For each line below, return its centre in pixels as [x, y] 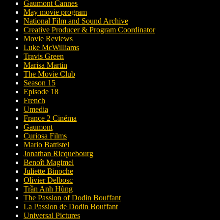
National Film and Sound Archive [76, 21]
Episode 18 [41, 92]
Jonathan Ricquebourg [58, 153]
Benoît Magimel [49, 162]
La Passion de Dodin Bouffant [71, 206]
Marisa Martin [45, 65]
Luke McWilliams [51, 47]
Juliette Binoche [48, 171]
